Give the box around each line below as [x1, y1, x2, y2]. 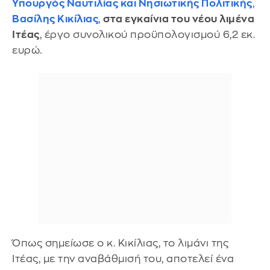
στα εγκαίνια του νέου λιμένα [103, 14, 254, 24]
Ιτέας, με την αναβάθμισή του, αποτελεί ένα [12, 253, 234, 264]
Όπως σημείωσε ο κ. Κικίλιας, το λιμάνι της [12, 237, 228, 248]
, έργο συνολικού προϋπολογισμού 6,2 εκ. [39, 30, 255, 40]
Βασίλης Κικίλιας [12, 14, 98, 24]
